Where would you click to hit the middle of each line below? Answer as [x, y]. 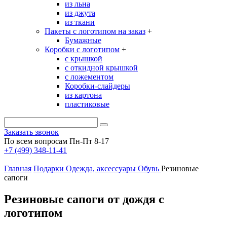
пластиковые [87, 104]
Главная [18, 168]
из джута [80, 13]
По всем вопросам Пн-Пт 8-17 [56, 141]
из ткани [80, 22]
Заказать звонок [31, 132]
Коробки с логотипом [82, 49]
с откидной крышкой [101, 68]
